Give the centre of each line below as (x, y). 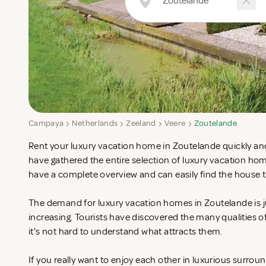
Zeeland (141, 123)
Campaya (46, 123)
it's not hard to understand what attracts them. (127, 232)
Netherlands (95, 123)
